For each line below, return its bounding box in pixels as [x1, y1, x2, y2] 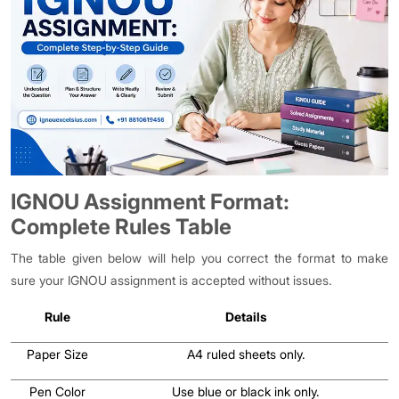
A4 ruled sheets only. [186, 346, 305, 362]
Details [224, 309, 267, 324]
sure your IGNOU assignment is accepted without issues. [11, 273, 332, 288]
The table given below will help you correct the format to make [11, 250, 388, 265]
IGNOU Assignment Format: [11, 189, 289, 215]
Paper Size [26, 346, 88, 362]
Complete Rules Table [11, 214, 232, 240]
